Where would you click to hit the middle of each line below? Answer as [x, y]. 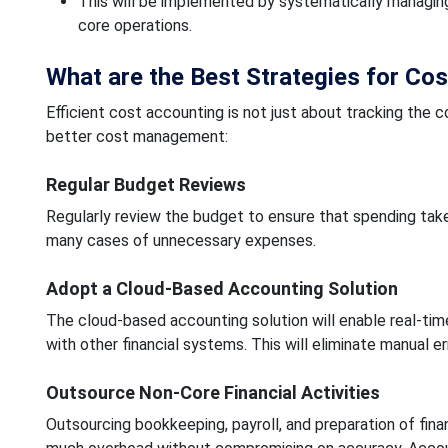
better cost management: [136, 136]
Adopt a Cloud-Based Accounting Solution [221, 288]
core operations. [134, 25]
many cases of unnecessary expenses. [180, 240]
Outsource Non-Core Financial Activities [212, 392]
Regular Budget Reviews [145, 184]
